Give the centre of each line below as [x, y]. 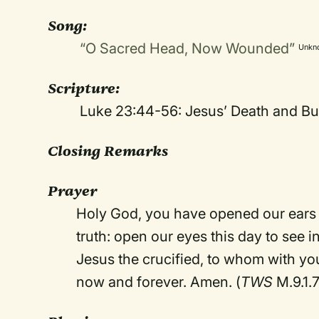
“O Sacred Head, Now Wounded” [188, 48]
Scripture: [84, 88]
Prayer [73, 191]
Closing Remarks [108, 151]
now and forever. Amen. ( [159, 282]
